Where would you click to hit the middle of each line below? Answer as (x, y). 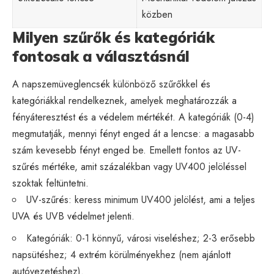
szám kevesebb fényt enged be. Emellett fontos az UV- (127, 150)
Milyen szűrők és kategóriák (113, 37)
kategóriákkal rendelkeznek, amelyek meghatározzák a (124, 100)
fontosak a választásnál (101, 56)
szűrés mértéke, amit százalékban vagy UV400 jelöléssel (129, 166)
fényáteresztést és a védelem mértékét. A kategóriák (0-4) (133, 117)
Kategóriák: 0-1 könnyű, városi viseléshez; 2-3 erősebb (141, 238)
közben (157, 14)
